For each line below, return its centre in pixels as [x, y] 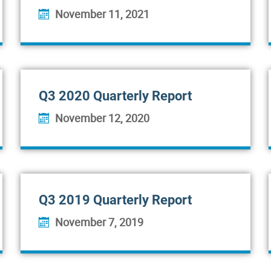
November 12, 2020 [102, 118]
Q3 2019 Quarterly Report [115, 200]
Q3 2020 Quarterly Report [115, 96]
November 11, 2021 [102, 14]
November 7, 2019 [99, 222]
